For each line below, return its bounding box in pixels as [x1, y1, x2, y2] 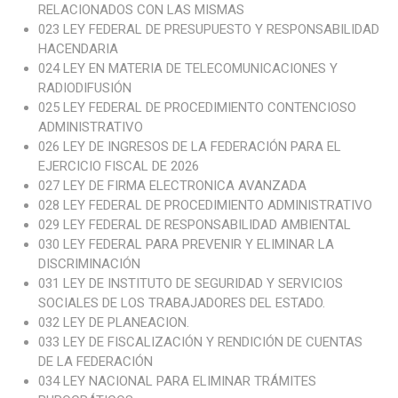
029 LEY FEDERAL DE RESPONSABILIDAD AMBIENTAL [37, 217, 351, 234]
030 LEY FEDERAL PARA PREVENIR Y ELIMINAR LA [37, 236, 334, 253]
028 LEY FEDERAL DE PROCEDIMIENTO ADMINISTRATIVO [37, 197, 372, 214]
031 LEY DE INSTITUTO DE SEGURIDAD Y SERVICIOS [37, 275, 343, 292]
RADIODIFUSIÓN [37, 80, 131, 97]
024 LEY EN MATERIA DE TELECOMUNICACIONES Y [37, 60, 338, 77]
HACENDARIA [37, 41, 118, 58]
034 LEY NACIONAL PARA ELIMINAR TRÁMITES [37, 373, 316, 390]
